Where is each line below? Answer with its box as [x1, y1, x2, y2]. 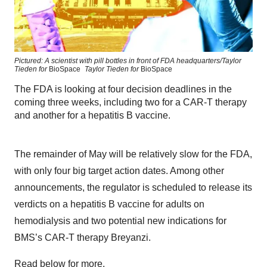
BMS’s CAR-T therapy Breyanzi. [14, 232, 151, 243]
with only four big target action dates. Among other [14, 166, 224, 176]
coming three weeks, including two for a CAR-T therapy [14, 97, 247, 108]
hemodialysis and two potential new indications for [14, 216, 226, 226]
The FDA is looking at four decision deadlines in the [14, 84, 232, 95]
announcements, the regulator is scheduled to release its [14, 182, 252, 193]
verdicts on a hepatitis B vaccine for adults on [14, 199, 204, 210]
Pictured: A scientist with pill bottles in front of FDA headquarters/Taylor [14, 57, 241, 66]
